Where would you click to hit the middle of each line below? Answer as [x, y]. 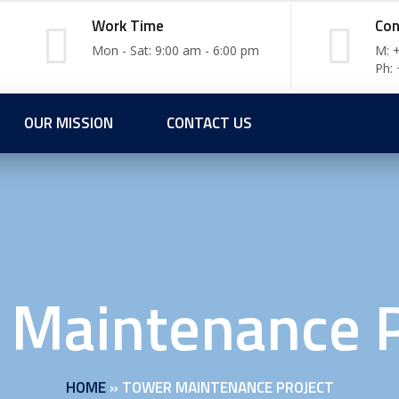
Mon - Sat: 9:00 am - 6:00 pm [175, 50]
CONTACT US [209, 123]
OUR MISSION [69, 123]
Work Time [128, 26]
